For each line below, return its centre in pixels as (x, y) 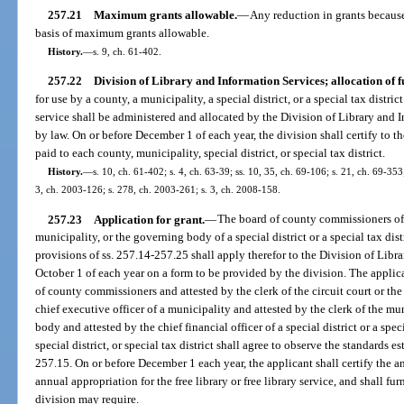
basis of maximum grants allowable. (123, 33)
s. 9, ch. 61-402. (127, 52)
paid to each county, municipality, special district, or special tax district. (211, 153)
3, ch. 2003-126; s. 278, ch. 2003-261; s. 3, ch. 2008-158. (158, 190)
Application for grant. (149, 219)
